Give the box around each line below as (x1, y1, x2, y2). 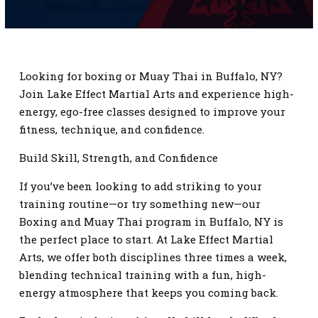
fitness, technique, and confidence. (19, 122, 204, 136)
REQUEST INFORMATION (51, 75, 202, 90)
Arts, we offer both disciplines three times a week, (19, 250, 287, 264)
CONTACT (26, 33, 94, 51)
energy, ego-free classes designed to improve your (19, 104, 285, 119)
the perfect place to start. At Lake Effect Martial (19, 232, 273, 246)
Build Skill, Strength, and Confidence (19, 150, 218, 165)
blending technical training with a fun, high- (19, 268, 266, 282)
